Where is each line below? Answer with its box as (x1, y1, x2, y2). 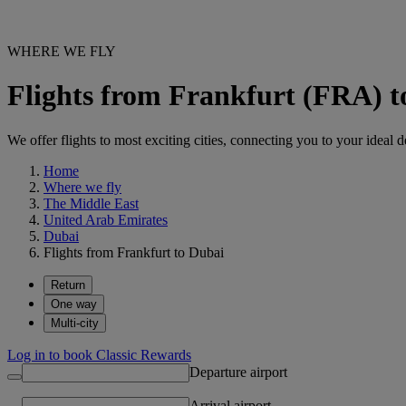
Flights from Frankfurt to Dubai (43, 244, 224, 260)
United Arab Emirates (43, 211, 168, 227)
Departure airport (189, 363, 287, 380)
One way (51, 296, 97, 311)
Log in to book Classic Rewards (7, 346, 191, 362)
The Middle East (43, 195, 139, 211)
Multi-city (51, 315, 99, 330)
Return (51, 277, 85, 292)
